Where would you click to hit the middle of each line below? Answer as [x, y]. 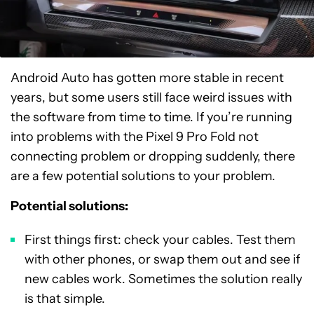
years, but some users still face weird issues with [151, 97]
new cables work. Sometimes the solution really [163, 279]
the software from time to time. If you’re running [151, 117]
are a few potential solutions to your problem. [143, 176]
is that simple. [65, 299]
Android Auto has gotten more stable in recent [147, 78]
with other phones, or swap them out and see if [162, 259]
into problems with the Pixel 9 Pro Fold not [135, 137]
